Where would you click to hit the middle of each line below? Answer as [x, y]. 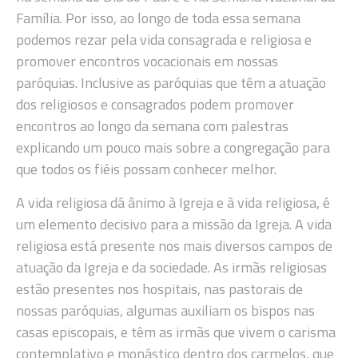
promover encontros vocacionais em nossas [147, 62]
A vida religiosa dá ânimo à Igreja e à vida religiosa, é [173, 202]
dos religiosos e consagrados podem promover [155, 105]
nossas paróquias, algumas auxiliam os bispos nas [165, 310]
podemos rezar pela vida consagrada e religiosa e [164, 40]
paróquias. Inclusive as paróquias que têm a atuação [171, 83]
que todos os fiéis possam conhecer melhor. [146, 169]
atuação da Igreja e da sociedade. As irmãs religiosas [171, 267]
